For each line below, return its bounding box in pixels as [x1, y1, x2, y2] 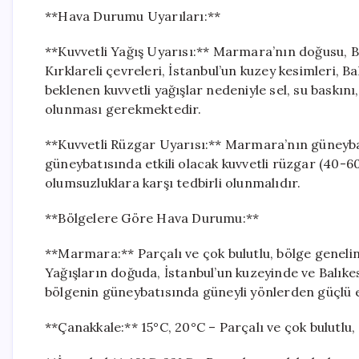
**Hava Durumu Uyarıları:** [45, 8, 221, 24]
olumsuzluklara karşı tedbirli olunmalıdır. [45, 175, 301, 191]
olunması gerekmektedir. [45, 101, 202, 117]
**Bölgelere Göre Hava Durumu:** [45, 210, 260, 226]
